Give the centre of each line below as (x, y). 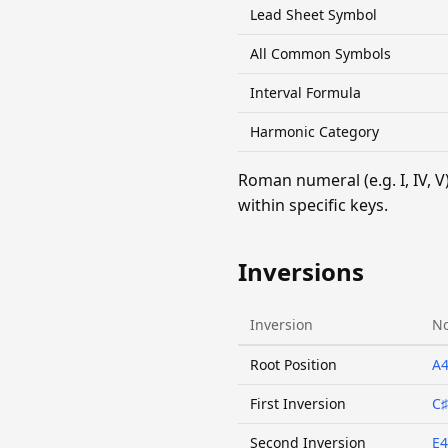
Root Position (293, 365)
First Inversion (298, 404)
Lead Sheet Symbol (313, 15)
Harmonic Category (314, 132)
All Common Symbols (320, 54)
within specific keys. (313, 205)
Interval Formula (305, 93)
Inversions (301, 272)
